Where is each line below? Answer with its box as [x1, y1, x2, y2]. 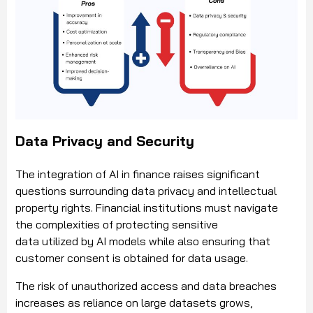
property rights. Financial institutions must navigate [15, 200, 278, 214]
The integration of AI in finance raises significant [15, 166, 260, 181]
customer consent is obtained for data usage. [15, 250, 251, 265]
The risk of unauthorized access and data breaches [15, 278, 277, 293]
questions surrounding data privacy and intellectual [15, 183, 277, 198]
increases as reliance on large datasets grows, [15, 295, 253, 310]
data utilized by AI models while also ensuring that [15, 233, 270, 248]
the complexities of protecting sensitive [15, 217, 218, 231]
